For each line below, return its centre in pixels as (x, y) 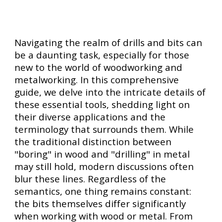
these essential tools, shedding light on (102, 104)
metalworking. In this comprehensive (97, 80)
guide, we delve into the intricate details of (110, 92)
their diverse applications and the (90, 117)
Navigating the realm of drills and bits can (109, 42)
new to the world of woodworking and (99, 67)
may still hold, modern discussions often (104, 166)
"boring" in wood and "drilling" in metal (102, 154)
